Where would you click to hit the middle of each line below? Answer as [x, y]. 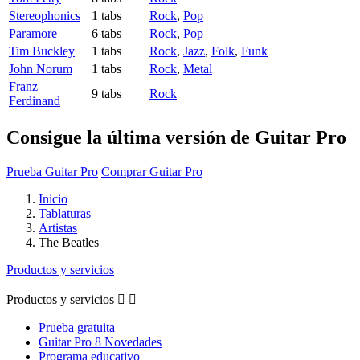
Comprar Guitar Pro [152, 171]
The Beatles [69, 242]
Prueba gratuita [77, 327]
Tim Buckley [42, 51]
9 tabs [106, 94]
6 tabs [106, 34]
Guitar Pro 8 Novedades [100, 342]
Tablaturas [65, 213]
